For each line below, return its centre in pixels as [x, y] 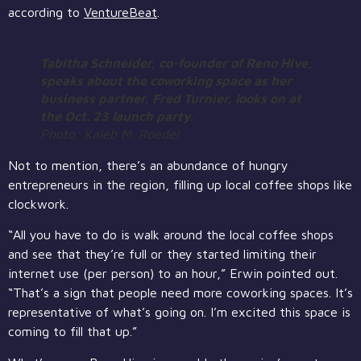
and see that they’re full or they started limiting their [162, 254]
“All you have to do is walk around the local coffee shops [171, 235]
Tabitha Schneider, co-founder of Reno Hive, [176, 62]
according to [46, 12]
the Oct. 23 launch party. [117, 116]
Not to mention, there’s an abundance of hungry [148, 165]
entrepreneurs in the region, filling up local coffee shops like [180, 184]
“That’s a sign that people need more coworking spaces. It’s [180, 293]
